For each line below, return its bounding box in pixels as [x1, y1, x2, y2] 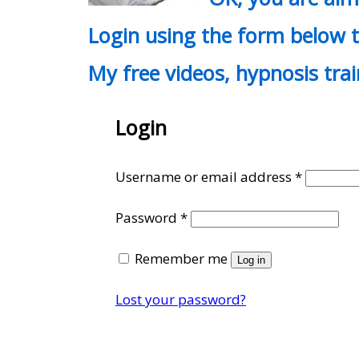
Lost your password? [115, 289, 246, 309]
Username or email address [115, 167, 295, 186]
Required [186, 207, 245, 226]
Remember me [134, 248, 228, 268]
